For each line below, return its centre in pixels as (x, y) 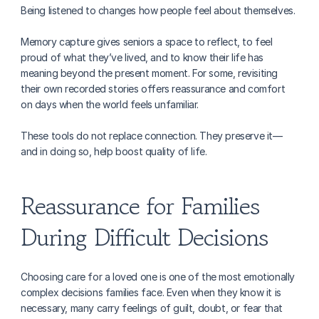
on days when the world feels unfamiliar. (110, 104)
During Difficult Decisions (144, 237)
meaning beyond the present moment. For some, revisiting (150, 73)
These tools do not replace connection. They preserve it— (152, 136)
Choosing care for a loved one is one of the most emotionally (158, 277)
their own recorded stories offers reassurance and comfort (153, 89)
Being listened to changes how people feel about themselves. (158, 10)
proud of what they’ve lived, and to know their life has (142, 57)
